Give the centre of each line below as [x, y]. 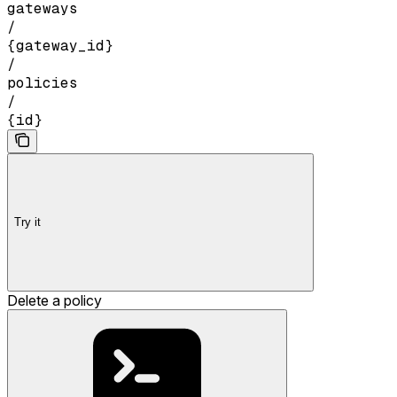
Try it [27, 222]
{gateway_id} [60, 46]
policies [43, 83]
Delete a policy [54, 301]
